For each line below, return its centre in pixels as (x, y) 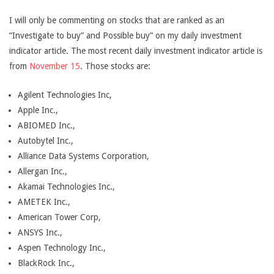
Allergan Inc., (43, 171)
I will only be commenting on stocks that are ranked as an (117, 20)
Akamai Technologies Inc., (66, 187)
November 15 (55, 66)
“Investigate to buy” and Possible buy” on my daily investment (125, 35)
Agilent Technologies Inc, (65, 95)
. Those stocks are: (115, 66)
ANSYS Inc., (40, 232)
